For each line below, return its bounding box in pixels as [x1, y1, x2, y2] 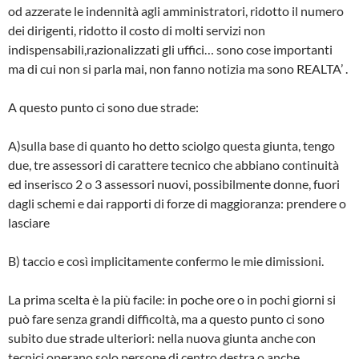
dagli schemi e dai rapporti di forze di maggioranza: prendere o [8, 196, 346, 212]
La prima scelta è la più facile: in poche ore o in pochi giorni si [8, 292, 336, 308]
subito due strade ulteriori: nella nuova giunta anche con [8, 330, 316, 346]
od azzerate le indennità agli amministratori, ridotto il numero [8, 3, 344, 19]
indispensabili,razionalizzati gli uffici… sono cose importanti [8, 42, 333, 58]
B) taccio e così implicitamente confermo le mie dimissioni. [8, 253, 324, 269]
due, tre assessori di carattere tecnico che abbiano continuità [8, 157, 339, 173]
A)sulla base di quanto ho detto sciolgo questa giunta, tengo [8, 138, 335, 154]
